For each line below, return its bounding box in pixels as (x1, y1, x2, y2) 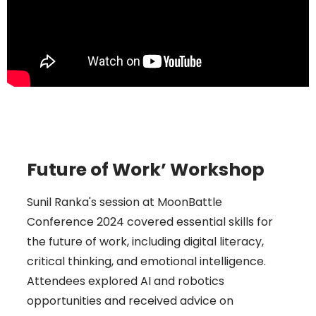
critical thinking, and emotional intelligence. (27, 253, 266, 269)
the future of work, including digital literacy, (27, 233, 264, 250)
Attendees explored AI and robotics (27, 272, 224, 289)
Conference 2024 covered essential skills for (27, 213, 273, 230)
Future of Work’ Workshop (27, 157, 265, 182)
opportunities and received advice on (27, 292, 233, 309)
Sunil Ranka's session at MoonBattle (27, 193, 222, 210)
